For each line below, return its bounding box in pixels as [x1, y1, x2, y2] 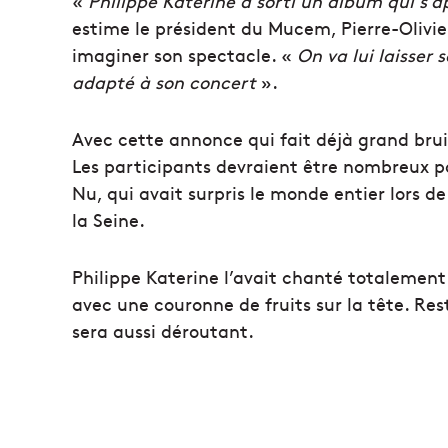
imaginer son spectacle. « [72, 41, 297, 67]
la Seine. [72, 206, 145, 232]
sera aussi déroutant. [72, 317, 254, 343]
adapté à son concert [72, 68, 256, 94]
